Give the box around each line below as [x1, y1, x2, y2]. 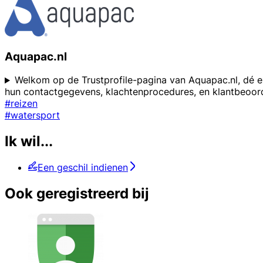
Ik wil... [5, 133, 53, 150]
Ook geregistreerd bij [5, 185, 149, 203]
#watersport [5, 109, 60, 122]
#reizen [5, 97, 38, 110]
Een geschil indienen [38, 161, 128, 174]
